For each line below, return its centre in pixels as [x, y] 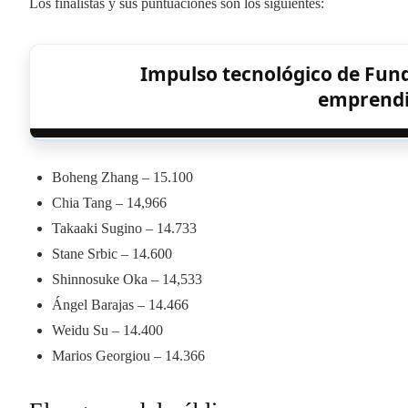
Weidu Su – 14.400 [107, 330]
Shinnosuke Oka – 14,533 [127, 279]
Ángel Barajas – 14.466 [120, 304]
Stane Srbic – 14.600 [112, 253]
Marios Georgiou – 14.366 [128, 355]
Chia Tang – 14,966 [109, 202]
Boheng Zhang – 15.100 [122, 177]
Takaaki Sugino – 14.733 [124, 228]
